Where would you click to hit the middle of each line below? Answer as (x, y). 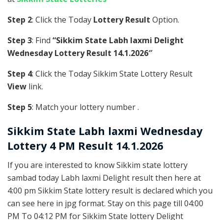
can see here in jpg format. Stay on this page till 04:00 (105, 204)
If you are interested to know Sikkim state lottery (97, 165)
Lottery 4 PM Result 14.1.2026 (85, 146)
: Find (42, 40)
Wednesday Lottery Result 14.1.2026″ (80, 53)
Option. (165, 19)
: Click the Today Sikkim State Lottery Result (112, 73)
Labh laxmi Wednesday (140, 131)
